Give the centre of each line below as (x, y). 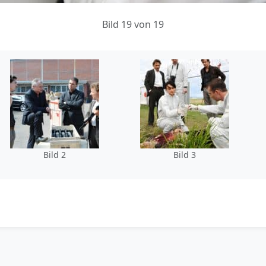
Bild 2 (54, 154)
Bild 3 (184, 154)
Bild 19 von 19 (133, 24)
